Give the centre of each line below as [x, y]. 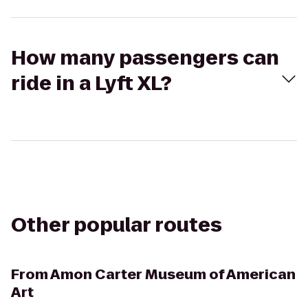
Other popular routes [117, 225]
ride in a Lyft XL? [91, 84]
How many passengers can [145, 58]
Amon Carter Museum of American [173, 274]
